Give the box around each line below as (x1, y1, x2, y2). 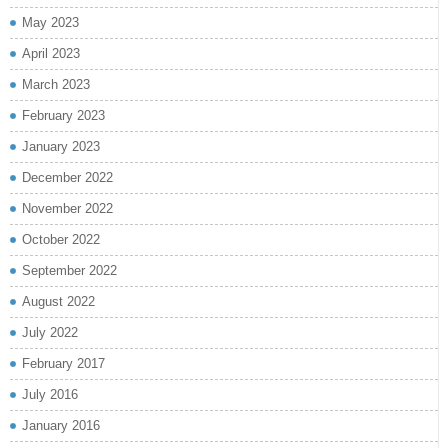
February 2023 (22, 107, 105, 123)
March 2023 (22, 76, 90, 92)
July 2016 (22, 386, 78, 402)
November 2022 (22, 200, 113, 216)
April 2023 (22, 45, 80, 61)
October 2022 (22, 231, 100, 247)
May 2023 (22, 14, 79, 30)
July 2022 (22, 324, 78, 340)
